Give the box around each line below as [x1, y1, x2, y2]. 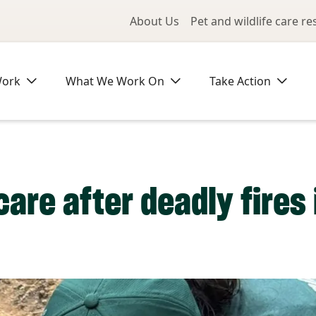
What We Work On [66, 73, 164, 89]
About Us [130, 13, 179, 29]
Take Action [209, 73, 271, 89]
